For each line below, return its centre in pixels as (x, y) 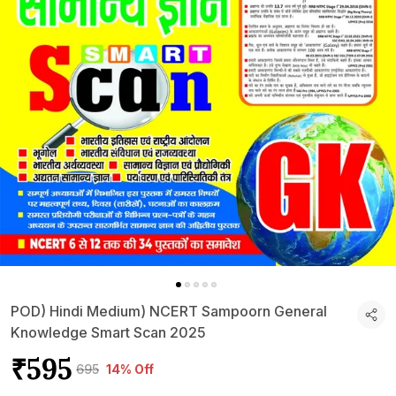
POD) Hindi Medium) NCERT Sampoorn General (169, 311)
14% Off (130, 369)
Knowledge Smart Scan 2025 (108, 332)
